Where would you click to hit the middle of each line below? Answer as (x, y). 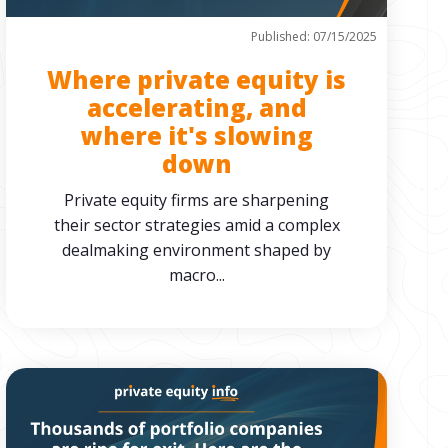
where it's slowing (196, 135)
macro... (196, 275)
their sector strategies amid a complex (196, 225)
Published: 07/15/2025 (313, 36)
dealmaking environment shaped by (197, 250)
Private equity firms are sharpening (197, 200)
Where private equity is (197, 79)
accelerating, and (196, 107)
